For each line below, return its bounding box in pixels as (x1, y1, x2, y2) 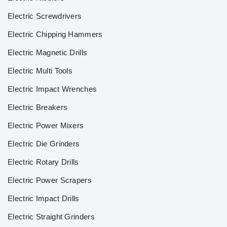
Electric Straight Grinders (8, 212, 95, 221)
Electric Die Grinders (8, 139, 80, 148)
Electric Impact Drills (8, 194, 80, 203)
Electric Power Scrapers (8, 176, 92, 184)
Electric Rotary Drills (8, 158, 79, 166)
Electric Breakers (8, 103, 68, 111)
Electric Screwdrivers (8, 12, 82, 20)
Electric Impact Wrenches (8, 85, 97, 93)
